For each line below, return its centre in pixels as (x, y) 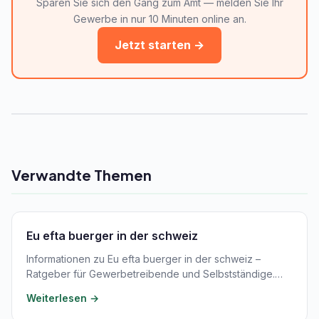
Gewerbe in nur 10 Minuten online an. (159, 19)
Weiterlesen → (63, 298)
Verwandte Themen (82, 175)
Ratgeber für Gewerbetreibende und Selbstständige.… (155, 274)
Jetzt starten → (159, 45)
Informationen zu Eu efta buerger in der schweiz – (143, 259)
